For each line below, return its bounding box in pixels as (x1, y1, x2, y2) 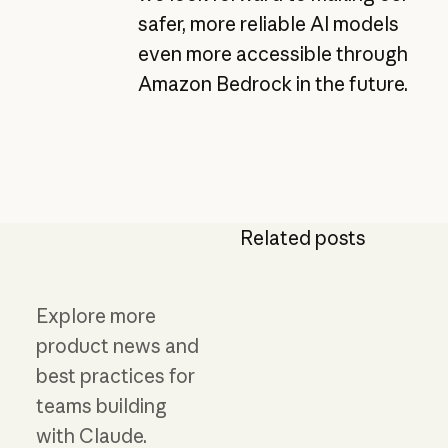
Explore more (35, 303, 156, 328)
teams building (35, 393, 167, 418)
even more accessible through (137, 41, 408, 66)
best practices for (35, 363, 195, 388)
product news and (35, 333, 199, 358)
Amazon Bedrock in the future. (137, 71, 408, 96)
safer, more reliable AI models (137, 11, 399, 36)
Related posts (239, 225, 366, 250)
